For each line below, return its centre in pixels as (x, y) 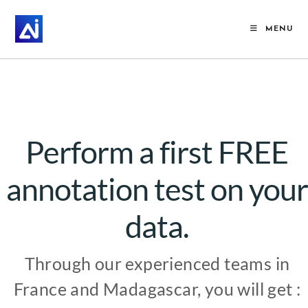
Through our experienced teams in (157, 263)
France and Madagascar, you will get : (157, 288)
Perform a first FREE (157, 152)
